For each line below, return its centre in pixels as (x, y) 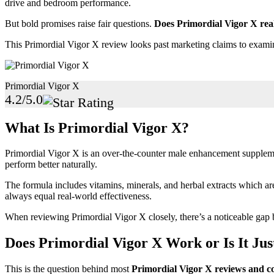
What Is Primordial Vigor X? (97, 128)
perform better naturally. (51, 165)
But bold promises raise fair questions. (80, 23)
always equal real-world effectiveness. (78, 196)
